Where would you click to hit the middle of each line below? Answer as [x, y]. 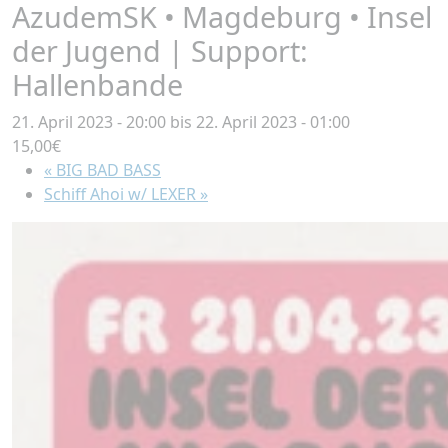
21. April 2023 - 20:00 [89, 121]
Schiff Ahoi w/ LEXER [122, 193]
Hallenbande [97, 84]
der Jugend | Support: [160, 50]
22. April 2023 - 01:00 [273, 121]
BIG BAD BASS [106, 169]
